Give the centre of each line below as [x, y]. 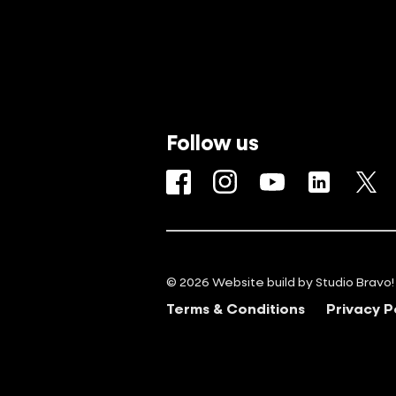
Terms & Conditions [236, 308]
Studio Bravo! [355, 282]
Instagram [273, 180]
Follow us [213, 142]
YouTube [314, 180]
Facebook [225, 180]
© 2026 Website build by [241, 282]
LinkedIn [359, 180]
